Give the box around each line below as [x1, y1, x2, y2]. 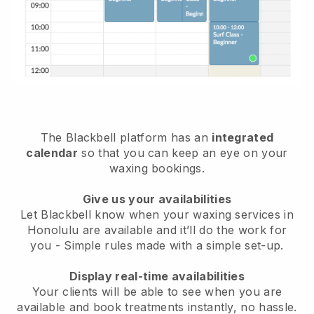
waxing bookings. [109, 161, 205, 175]
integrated [212, 130, 274, 144]
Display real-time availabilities [69, 268, 245, 283]
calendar [26, 145, 78, 160]
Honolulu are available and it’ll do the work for [27, 222, 287, 237]
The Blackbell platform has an [40, 130, 212, 144]
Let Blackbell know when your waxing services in [20, 207, 294, 221]
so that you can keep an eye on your [78, 145, 288, 160]
